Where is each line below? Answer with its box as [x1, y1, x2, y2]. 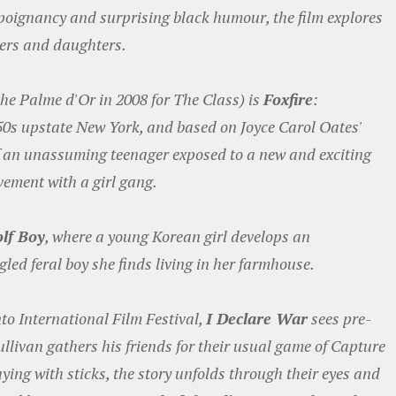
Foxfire [263, 88, 313, 110]
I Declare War [206, 308, 308, 329]
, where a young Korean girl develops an [45, 225, 310, 247]
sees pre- [308, 308, 372, 329]
